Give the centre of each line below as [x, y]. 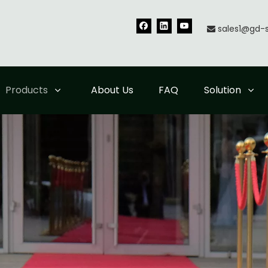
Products [27, 90]
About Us [112, 90]
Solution [222, 90]
